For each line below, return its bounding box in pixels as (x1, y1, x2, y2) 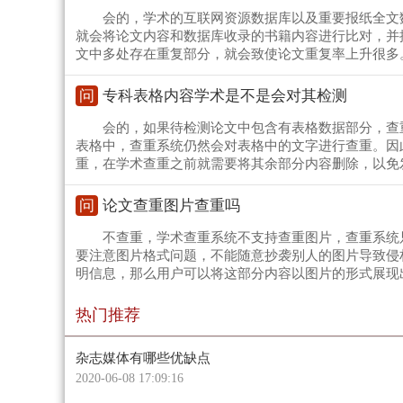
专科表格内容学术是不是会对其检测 (103, 86, 347, 104)
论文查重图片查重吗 (103, 196, 240, 214)
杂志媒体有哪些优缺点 (76, 350, 210, 365)
